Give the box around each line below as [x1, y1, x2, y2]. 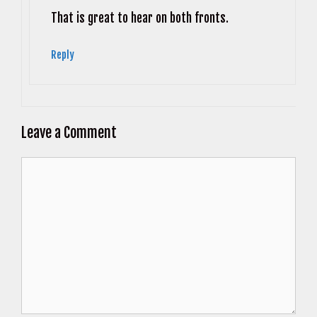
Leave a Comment [21, 124, 117, 142]
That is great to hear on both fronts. [51, 11, 229, 25]
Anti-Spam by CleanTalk [78, 8, 185, 24]
